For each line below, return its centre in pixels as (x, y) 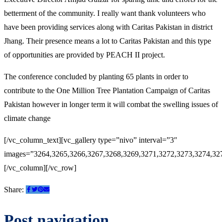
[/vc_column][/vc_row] (40, 168)
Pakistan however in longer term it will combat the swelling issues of (111, 105)
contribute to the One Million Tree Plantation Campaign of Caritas (107, 91)
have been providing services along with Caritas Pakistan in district (108, 27)
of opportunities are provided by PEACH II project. (84, 55)
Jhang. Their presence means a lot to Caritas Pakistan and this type (108, 41)
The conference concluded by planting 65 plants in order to (96, 77)
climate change (27, 118)
